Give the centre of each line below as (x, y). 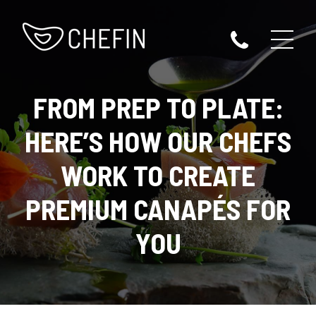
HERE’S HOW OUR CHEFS (158, 141)
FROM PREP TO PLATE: (158, 107)
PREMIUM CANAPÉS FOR (158, 209)
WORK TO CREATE (158, 175)
